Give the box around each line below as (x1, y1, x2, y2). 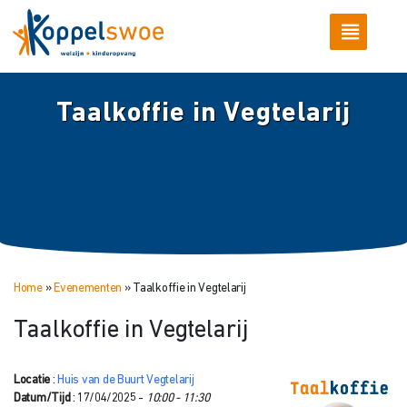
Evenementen (54, 282, 123, 294)
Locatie (14, 373, 51, 386)
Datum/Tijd (14, 392, 71, 404)
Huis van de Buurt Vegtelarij (57, 373, 194, 386)
